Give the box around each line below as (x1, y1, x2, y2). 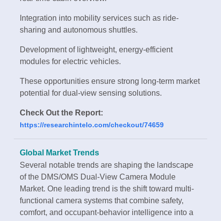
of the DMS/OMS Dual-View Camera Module (20, 173, 176, 182)
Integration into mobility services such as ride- (20, 14, 179, 23)
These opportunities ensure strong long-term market (20, 77, 200, 86)
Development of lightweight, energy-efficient (20, 45, 173, 54)
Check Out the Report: (20, 109, 103, 117)
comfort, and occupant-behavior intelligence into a (20, 208, 193, 217)
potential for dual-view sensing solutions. (20, 89, 162, 98)
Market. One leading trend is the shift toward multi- (20, 184, 194, 193)
